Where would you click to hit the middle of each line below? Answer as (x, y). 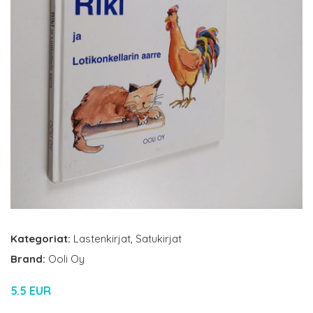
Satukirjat (159, 239)
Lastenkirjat (102, 239)
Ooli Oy (66, 259)
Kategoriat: (41, 239)
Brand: (29, 259)
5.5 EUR (31, 291)
